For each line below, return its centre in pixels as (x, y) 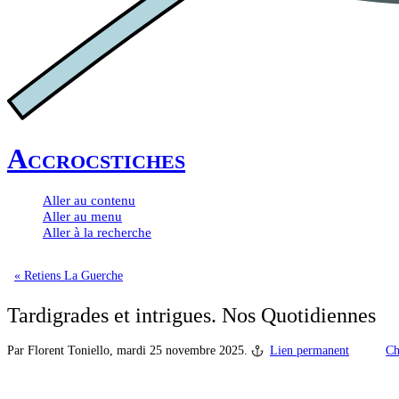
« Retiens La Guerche (69, 275)
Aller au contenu (89, 200)
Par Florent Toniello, (62, 350)
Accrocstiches (96, 159)
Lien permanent (309, 350)
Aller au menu (82, 216)
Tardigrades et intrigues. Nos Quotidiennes (191, 315)
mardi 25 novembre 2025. (184, 350)
